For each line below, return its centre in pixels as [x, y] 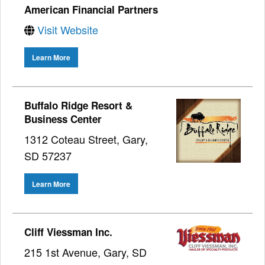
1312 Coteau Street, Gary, [86, 139]
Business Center [63, 119]
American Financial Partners [91, 10]
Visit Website [68, 30]
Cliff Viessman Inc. [68, 232]
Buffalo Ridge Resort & [78, 106]
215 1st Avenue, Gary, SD [85, 252]
